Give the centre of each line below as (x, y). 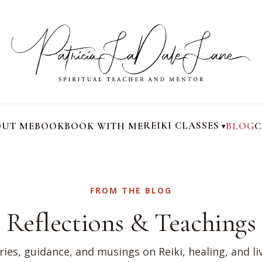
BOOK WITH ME (104, 126)
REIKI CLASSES (182, 126)
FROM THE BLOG (131, 191)
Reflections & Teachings (131, 223)
